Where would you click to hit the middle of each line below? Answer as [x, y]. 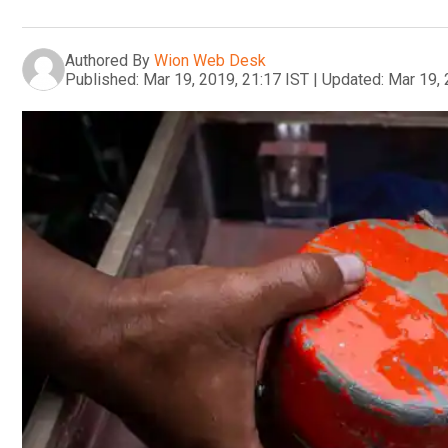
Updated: [353, 79]
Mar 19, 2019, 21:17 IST [226, 79]
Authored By [107, 60]
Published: [102, 79]
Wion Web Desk [210, 60]
